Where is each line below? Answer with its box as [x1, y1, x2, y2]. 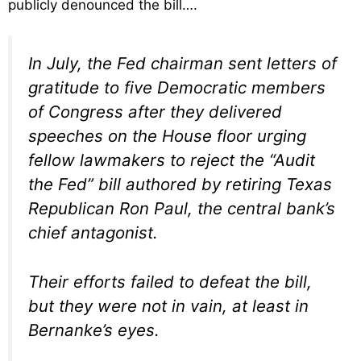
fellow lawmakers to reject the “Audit [28, 150, 315, 171]
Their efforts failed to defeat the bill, [28, 271, 312, 292]
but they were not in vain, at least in [28, 295, 309, 316]
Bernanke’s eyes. [28, 319, 160, 340]
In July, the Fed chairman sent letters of [28, 53, 337, 74]
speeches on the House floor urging [28, 126, 306, 147]
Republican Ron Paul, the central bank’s [28, 198, 335, 219]
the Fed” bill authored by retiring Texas [28, 174, 332, 195]
